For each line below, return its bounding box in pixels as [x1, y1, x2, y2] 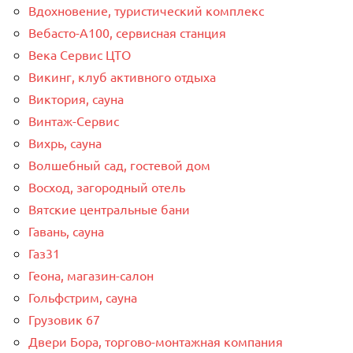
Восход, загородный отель [28, 178, 185, 195]
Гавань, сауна [28, 222, 104, 239]
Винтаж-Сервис [28, 112, 119, 128]
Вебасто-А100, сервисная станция [28, 24, 226, 40]
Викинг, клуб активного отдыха [28, 68, 216, 84]
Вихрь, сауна [28, 134, 102, 150]
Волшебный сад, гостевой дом [28, 156, 210, 173]
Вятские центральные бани [28, 200, 190, 217]
